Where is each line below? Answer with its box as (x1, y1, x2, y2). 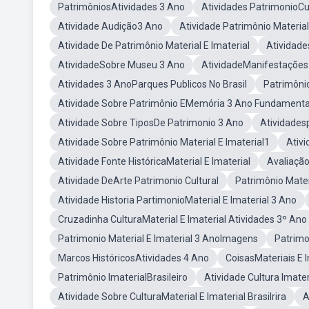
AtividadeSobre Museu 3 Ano (58, 59, 185, 70)
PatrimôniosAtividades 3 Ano (58, 1, 185, 12)
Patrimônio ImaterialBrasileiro (58, 272, 188, 283)
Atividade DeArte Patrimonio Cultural (58, 175, 219, 186)
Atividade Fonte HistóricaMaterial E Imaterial (58, 156, 250, 167)
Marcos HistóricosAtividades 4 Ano (58, 252, 209, 263)
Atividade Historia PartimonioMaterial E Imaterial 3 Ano (58, 195, 297, 206)
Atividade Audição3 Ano (58, 21, 163, 32)
